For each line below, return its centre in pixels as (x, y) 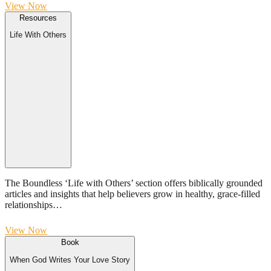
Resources (38, 18)
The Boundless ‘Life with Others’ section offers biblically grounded (134, 183)
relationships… (34, 205)
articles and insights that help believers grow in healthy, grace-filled (132, 194)
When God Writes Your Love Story (70, 260)
